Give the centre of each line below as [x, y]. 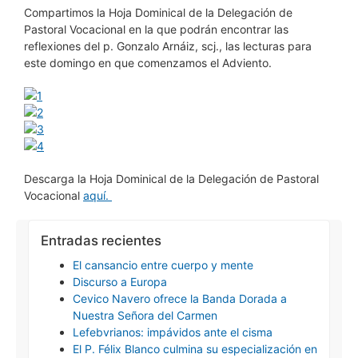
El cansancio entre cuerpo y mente [163, 265]
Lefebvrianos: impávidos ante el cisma [173, 332]
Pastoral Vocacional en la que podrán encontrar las [156, 29]
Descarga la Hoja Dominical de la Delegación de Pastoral [171, 179]
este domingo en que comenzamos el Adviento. [148, 63]
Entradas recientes [101, 241]
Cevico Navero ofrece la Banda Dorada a [180, 298]
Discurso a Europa [120, 282]
